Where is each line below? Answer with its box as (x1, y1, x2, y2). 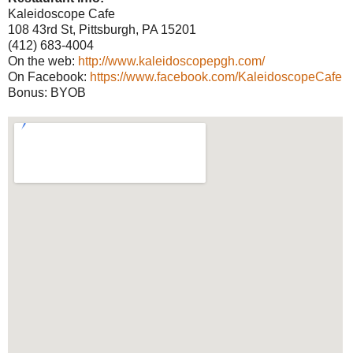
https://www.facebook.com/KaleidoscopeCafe (90, 70, 342, 84)
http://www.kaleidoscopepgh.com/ (78, 54, 265, 69)
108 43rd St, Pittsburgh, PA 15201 (8, 23, 196, 37)
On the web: (8, 54, 78, 69)
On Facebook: (8, 70, 90, 84)
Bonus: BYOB (8, 86, 86, 100)
